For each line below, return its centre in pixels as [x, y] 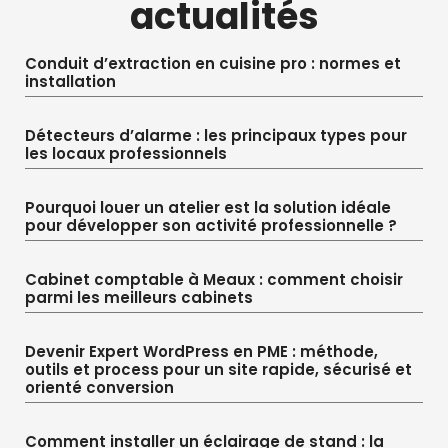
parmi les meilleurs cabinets [139, 297]
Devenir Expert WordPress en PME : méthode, [201, 351]
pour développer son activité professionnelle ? [211, 225]
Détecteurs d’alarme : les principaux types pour [216, 135]
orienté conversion [99, 387]
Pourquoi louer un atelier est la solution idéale [208, 207]
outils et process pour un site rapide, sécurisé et [218, 369]
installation [70, 81]
